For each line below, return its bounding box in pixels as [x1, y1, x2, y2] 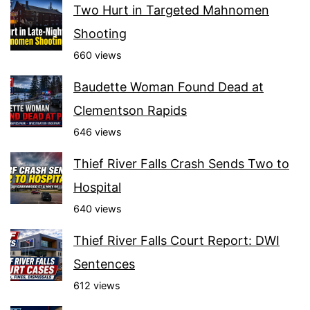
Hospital [73, 179, 121, 194]
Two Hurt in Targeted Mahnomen [73, 2, 269, 17]
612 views [73, 279, 120, 291]
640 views [73, 202, 122, 215]
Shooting [73, 26, 127, 41]
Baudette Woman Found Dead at [73, 79, 264, 94]
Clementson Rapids [73, 102, 187, 118]
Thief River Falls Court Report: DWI [73, 232, 280, 248]
